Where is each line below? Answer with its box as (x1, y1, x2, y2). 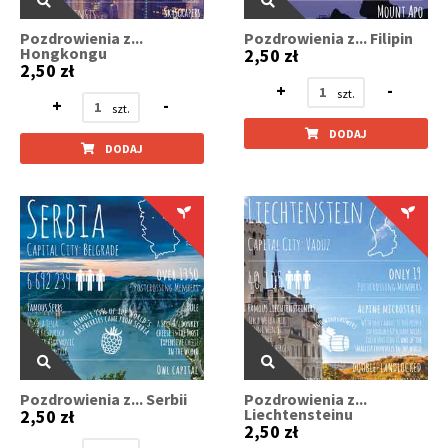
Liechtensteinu (244, 403, 354, 424)
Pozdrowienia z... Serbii (20, 388, 187, 409)
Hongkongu (20, 42, 107, 63)
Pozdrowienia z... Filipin (244, 27, 414, 48)
